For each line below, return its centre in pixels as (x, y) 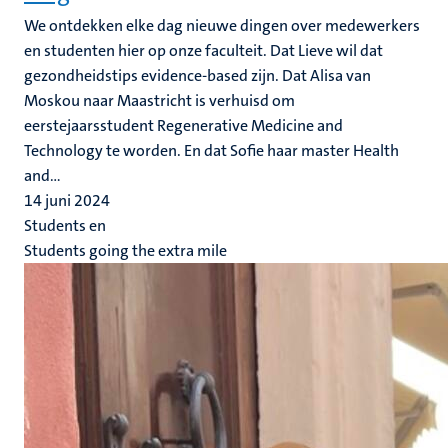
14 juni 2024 (67, 200)
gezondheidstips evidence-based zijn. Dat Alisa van (197, 75)
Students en (65, 225)
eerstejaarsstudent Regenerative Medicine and (183, 125)
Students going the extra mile (125, 250)
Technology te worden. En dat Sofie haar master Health (211, 150)
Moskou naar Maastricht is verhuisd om (159, 100)
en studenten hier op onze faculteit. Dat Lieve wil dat (203, 50)
